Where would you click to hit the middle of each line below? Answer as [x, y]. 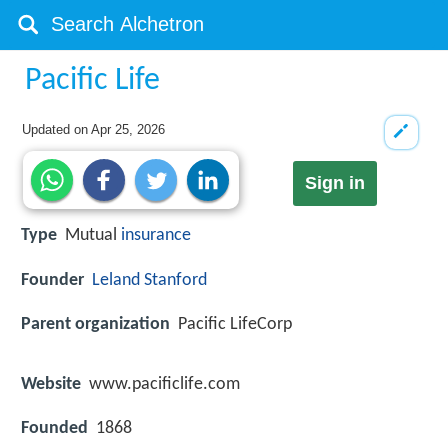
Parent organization [95, 324]
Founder [52, 280]
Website [51, 384]
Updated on [57, 129]
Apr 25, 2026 [128, 129]
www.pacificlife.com [164, 384]
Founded [54, 429]
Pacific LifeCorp [235, 324]
